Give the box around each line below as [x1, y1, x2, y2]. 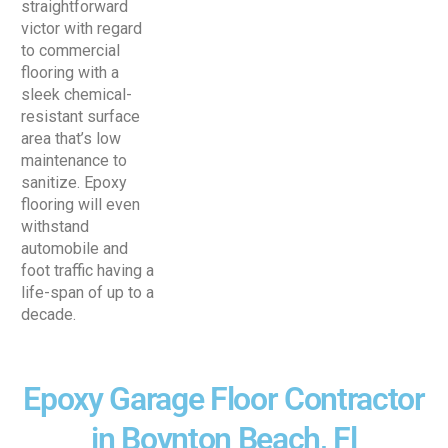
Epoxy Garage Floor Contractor [23, 380, 425, 419]
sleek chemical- [21, 85, 132, 105]
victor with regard [21, 19, 142, 39]
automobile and [21, 239, 128, 259]
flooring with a [21, 63, 119, 83]
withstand [21, 217, 89, 237]
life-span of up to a [21, 283, 154, 303]
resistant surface [21, 107, 140, 127]
